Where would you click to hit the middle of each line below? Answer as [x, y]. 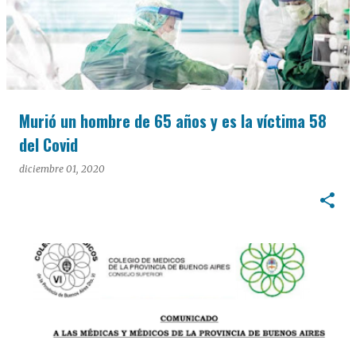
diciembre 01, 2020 [62, 169]
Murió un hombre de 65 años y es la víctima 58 [173, 121]
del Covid [48, 145]
